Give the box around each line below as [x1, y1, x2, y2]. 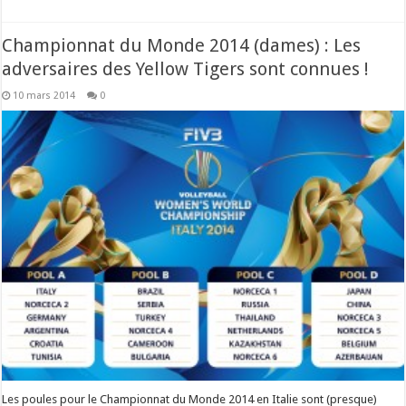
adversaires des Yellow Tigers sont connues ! [2, 58, 370, 80]
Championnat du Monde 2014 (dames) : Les [2, 34, 362, 56]
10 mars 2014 [13, 90, 76, 101]
